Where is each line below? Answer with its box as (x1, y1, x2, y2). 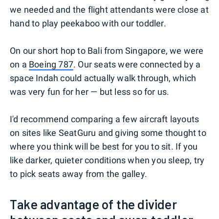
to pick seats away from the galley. (10, 168, 147, 179)
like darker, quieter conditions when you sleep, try (10, 154, 205, 165)
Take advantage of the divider (10, 196, 177, 212)
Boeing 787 (29, 59, 73, 69)
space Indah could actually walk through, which (10, 72, 197, 83)
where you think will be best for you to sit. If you (10, 141, 198, 152)
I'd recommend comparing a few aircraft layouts (10, 113, 199, 124)
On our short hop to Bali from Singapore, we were (10, 45, 204, 56)
